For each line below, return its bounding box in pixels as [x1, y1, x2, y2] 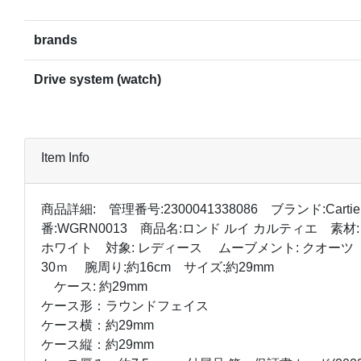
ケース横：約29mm [41, 317, 154, 332]
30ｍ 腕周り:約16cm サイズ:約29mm [41, 259, 274, 274]
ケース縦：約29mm [41, 337, 154, 351]
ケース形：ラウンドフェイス [41, 298, 209, 313]
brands [34, 32, 77, 47]
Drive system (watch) [34, 72, 161, 86]
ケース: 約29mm [41, 279, 147, 293]
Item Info [41, 150, 89, 164]
